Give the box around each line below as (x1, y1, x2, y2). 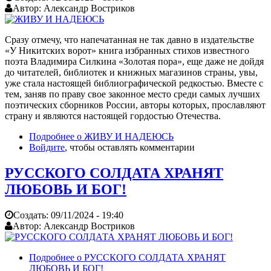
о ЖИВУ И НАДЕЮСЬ (74, 131, 174, 142)
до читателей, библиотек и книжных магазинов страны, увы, (5, 67, 258, 78)
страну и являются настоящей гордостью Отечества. (5, 111, 223, 122)
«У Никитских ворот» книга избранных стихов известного (5, 45, 249, 56)
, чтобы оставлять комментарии (65, 142, 195, 153)
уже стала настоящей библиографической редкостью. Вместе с (5, 78, 263, 89)
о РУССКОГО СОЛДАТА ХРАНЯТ (74, 252, 226, 263)
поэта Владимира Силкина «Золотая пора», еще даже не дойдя (5, 56, 264, 67)
